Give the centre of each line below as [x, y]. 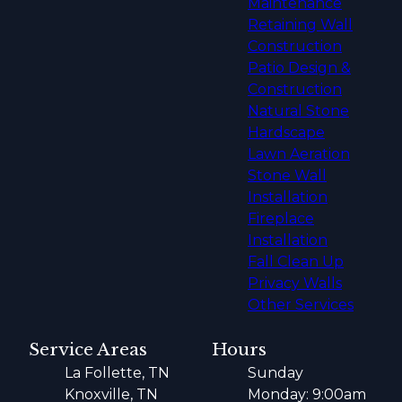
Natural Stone [298, 111]
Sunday [275, 373]
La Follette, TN [117, 373]
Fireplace [281, 219]
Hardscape [286, 133]
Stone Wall [287, 176]
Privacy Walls [295, 284]
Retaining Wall [300, 25]
